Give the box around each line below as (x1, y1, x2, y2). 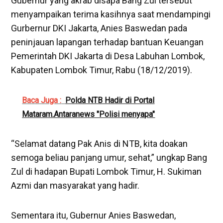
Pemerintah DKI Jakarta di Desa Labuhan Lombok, (11, 50, 205, 61)
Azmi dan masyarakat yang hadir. (11, 180, 140, 191)
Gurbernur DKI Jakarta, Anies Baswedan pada (11, 22, 188, 33)
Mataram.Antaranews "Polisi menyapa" (22, 109, 155, 119)
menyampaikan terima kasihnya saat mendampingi (11, 8, 211, 19)
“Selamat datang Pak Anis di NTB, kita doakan (11, 138, 188, 149)
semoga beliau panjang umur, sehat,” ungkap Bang (11, 152, 208, 163)
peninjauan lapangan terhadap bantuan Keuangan (11, 36, 204, 47)
